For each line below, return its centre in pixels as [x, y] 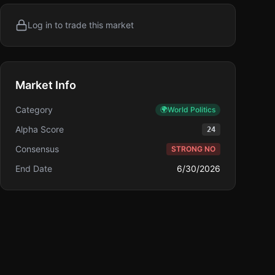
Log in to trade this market [81, 25]
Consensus [37, 149]
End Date [34, 168]
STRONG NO [193, 149]
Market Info [46, 85]
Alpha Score [40, 129]
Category [34, 110]
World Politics [192, 110]
